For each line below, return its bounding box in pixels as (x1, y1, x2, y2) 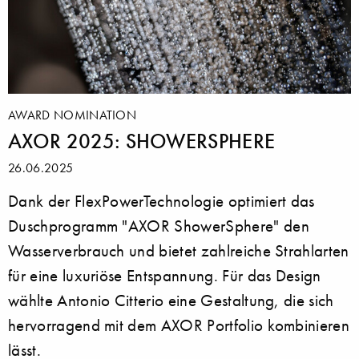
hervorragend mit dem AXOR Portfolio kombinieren (8, 314, 350, 335)
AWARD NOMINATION (8, 106, 137, 123)
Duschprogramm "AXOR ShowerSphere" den (8, 215, 309, 236)
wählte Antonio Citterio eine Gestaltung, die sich (8, 289, 334, 310)
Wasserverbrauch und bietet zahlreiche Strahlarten (8, 240, 349, 260)
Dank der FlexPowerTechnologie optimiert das (8, 190, 315, 211)
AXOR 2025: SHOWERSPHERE (8, 127, 276, 154)
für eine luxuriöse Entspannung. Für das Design (8, 264, 321, 285)
